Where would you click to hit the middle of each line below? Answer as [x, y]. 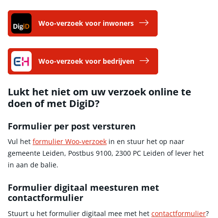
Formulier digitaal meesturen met [83, 188]
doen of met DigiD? [54, 103]
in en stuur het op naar [145, 142]
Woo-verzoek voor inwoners [86, 23]
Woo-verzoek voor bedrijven [87, 61]
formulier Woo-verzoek [70, 142]
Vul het [20, 142]
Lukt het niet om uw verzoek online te [100, 91]
